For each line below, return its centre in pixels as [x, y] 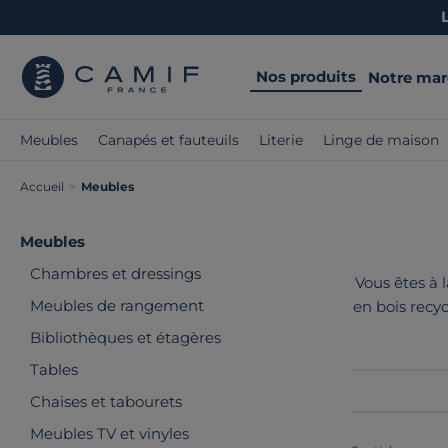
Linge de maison [381, 140]
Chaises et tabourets [106, 401]
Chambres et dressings [115, 273]
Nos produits [306, 76]
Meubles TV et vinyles [109, 433]
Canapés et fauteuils [168, 140]
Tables [54, 369]
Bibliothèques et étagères [125, 337]
